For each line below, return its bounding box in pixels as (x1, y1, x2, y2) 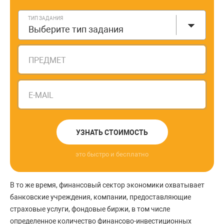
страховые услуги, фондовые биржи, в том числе (10, 205, 170, 213)
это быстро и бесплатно (75, 150, 148, 158)
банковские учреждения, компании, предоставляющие (10, 193, 191, 201)
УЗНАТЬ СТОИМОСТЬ (76, 128, 148, 136)
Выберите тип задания (28, 24, 123, 34)
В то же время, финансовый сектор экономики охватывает (10, 181, 204, 189)
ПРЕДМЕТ (28, 55, 66, 65)
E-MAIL (28, 90, 53, 100)
